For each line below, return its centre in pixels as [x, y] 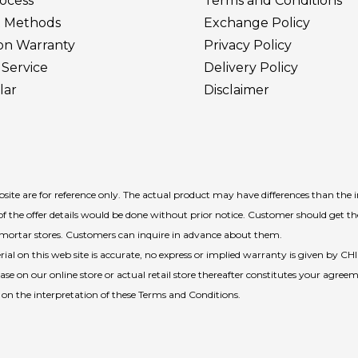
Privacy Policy [248, 45]
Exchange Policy [257, 23]
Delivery [232, 68]
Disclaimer [237, 90]
